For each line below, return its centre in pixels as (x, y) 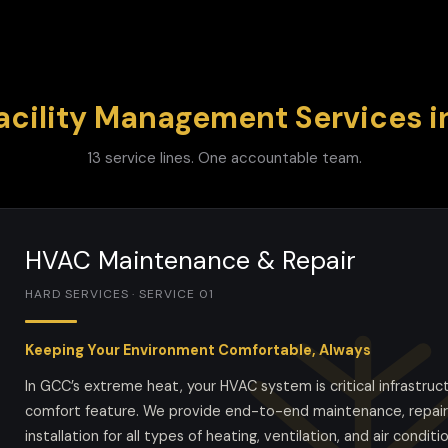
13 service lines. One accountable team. (224, 158)
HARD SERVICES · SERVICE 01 (119, 294)
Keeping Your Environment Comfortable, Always (198, 350)
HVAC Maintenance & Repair (190, 260)
